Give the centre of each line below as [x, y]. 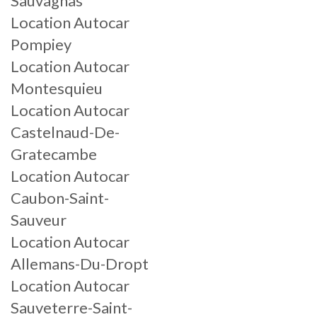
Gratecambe [54, 154]
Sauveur [39, 220]
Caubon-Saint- [60, 198]
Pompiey [41, 44]
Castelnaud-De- [65, 132]
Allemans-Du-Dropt [80, 264]
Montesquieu [57, 88]
